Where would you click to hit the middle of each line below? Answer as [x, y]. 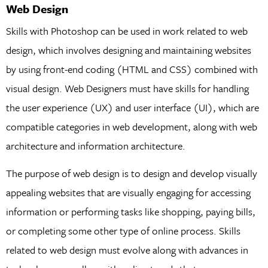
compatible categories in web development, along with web [131, 126]
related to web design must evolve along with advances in [127, 250]
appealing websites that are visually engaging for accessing [128, 193]
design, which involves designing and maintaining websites [128, 50]
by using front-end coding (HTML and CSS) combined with [132, 69]
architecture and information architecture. [95, 145]
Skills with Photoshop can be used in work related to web [127, 31]
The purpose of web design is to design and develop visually [131, 173]
